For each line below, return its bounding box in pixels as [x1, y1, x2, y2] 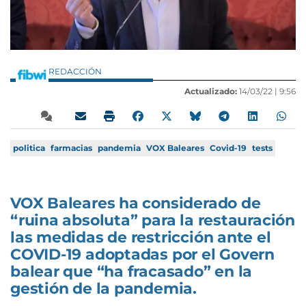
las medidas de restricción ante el [10, 227, 271, 247]
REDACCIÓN [48, 66, 104, 76]
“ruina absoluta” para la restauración [10, 210, 295, 229]
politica [13, 142, 45, 153]
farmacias [51, 142, 92, 153]
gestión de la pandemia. [10, 279, 197, 298]
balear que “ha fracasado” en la [10, 262, 253, 281]
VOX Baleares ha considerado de [10, 193, 261, 212]
